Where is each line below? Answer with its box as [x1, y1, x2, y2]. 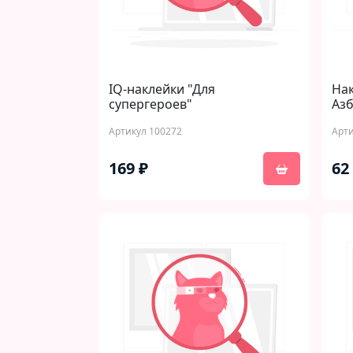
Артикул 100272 [109, 124, 182, 138]
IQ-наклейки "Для [109, 80, 215, 98]
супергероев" [109, 95, 192, 113]
